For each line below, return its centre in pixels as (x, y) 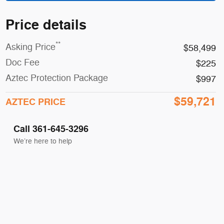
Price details (46, 25)
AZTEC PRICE (35, 102)
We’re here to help (42, 141)
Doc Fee (22, 62)
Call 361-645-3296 (51, 129)
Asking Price (30, 47)
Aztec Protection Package (56, 78)
